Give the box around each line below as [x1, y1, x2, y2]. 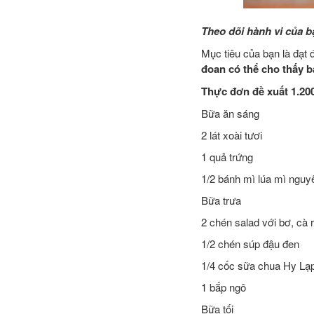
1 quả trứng [201, 149, 253, 164]
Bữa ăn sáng [201, 105, 259, 121]
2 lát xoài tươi [201, 127, 262, 142]
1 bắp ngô [201, 279, 246, 294]
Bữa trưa [201, 192, 241, 207]
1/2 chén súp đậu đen [201, 235, 299, 251]
